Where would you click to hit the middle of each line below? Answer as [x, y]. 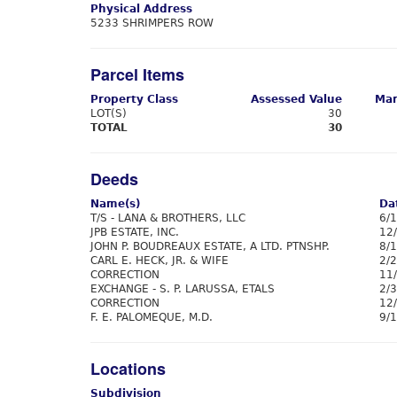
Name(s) [115, 204]
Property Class [134, 99]
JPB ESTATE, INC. [135, 232]
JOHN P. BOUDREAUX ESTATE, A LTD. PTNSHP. [210, 246]
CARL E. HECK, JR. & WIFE [160, 261]
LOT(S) [109, 113]
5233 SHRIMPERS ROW [152, 23]
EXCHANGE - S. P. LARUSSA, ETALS [183, 289]
